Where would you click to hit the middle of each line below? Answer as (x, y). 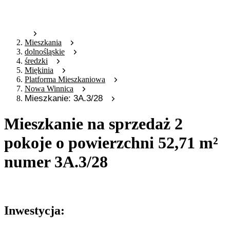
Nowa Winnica (49, 89)
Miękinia (39, 70)
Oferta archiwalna (33, 187)
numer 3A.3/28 (56, 161)
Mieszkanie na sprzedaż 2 (93, 123)
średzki (36, 61)
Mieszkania (43, 43)
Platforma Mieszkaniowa (65, 80)
